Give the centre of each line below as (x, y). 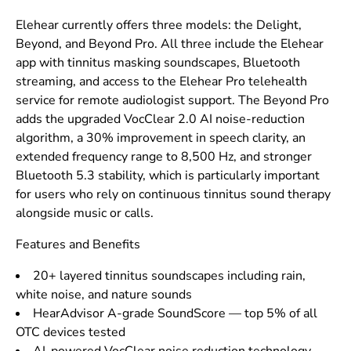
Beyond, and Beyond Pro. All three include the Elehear (170, 44)
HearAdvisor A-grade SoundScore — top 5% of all (175, 314)
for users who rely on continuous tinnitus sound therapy (173, 195)
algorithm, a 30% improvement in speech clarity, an (161, 138)
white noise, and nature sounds (104, 295)
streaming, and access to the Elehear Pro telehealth (161, 82)
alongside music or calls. (85, 213)
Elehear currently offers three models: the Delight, (159, 25)
